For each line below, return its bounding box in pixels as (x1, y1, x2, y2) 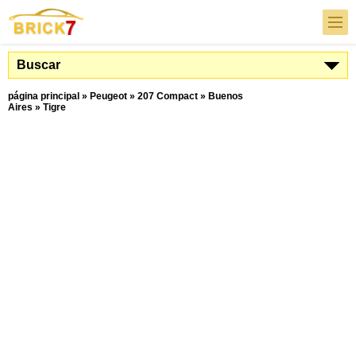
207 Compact (137, 91, 198, 102)
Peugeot (90, 91, 127, 102)
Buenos (208, 91, 243, 102)
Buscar (17, 58, 60, 72)
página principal (8, 91, 79, 102)
